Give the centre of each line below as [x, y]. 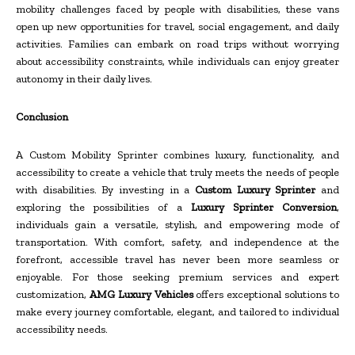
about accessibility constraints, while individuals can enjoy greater [177, 62]
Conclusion [42, 117]
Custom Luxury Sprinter [256, 190]
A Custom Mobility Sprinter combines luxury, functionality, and [177, 155]
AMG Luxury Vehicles [141, 295]
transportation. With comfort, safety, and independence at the [177, 242]
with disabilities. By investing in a [105, 190]
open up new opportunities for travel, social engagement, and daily [177, 27]
